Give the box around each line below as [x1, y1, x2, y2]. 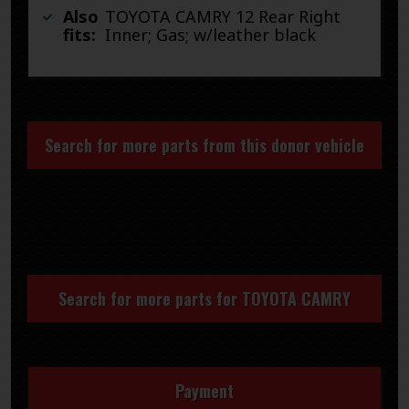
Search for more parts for [58, 287, 242, 311]
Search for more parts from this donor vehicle [45, 133, 364, 158]
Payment [175, 379, 234, 404]
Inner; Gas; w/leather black [105, 23, 317, 46]
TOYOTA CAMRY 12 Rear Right [105, 5, 341, 27]
